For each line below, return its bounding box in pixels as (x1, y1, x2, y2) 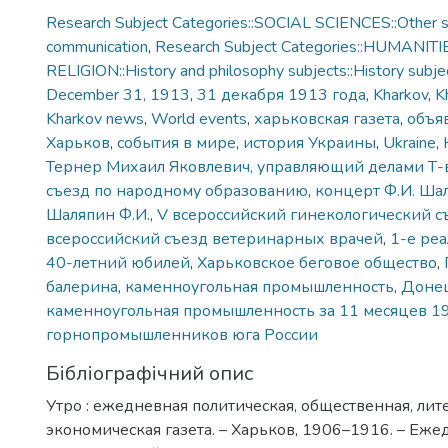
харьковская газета (254, 108, 400, 130)
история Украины (243, 132, 376, 154)
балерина (46, 276, 118, 298)
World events (151, 108, 247, 130)
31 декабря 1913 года (197, 84, 366, 106)
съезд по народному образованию (46, 180, 308, 202)
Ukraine (383, 132, 436, 154)
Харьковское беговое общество (197, 252, 437, 274)
